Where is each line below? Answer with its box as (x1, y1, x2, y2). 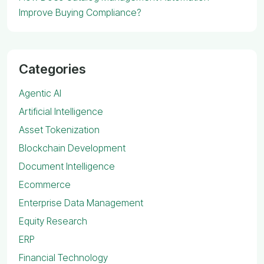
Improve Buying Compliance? (19, 6, 141, 18)
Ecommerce (19, 178, 71, 190)
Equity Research (19, 214, 87, 227)
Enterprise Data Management (19, 196, 143, 209)
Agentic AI (19, 87, 61, 99)
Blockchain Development (19, 141, 126, 154)
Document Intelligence (19, 160, 115, 172)
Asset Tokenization (19, 123, 100, 136)
